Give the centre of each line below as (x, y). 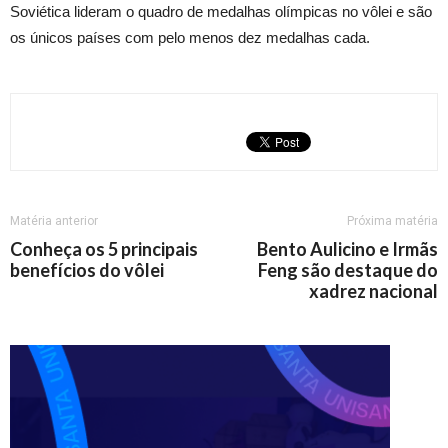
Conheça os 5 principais (104, 249)
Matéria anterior (54, 221)
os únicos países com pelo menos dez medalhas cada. (190, 37)
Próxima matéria (392, 221)
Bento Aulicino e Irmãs (347, 249)
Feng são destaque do (348, 270)
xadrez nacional (373, 291)
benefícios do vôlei (87, 270)
